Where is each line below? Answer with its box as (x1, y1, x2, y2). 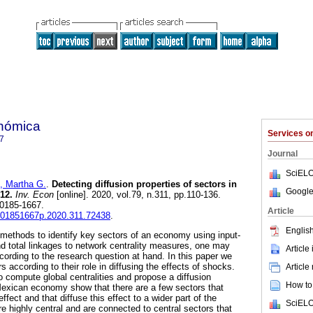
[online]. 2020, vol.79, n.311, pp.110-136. (54, 189, 221, 201)
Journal (268, 149, 298, 159)
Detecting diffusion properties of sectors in (49, 179, 237, 190)
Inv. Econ (13, 189, 54, 201)
